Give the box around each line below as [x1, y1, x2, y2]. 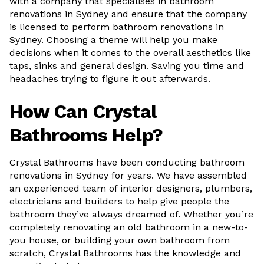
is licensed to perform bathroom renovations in [9, 21, 224, 32]
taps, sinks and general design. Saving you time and [9, 60, 244, 71]
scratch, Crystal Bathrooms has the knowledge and [9, 247, 241, 259]
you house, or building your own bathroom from [9, 235, 230, 246]
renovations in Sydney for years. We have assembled [9, 170, 247, 181]
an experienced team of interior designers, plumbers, [9, 183, 252, 194]
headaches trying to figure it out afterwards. [9, 73, 210, 84]
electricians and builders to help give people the [9, 196, 229, 207]
